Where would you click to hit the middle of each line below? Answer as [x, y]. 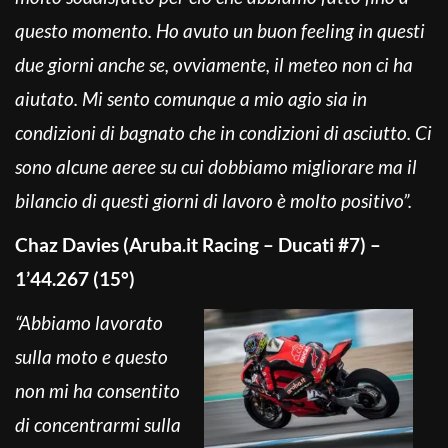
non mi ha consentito [97, 390]
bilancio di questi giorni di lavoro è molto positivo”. [213, 200]
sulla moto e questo [91, 356]
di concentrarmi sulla [98, 424]
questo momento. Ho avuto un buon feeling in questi [220, 30]
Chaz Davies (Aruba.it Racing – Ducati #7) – [198, 244]
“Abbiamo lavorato [89, 322]
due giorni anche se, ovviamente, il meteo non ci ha [214, 64]
